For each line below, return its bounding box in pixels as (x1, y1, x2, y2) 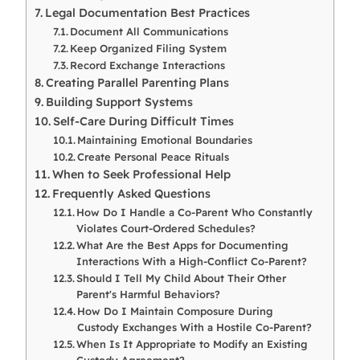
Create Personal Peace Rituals (77, 149, 230, 163)
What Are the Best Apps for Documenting (76, 238, 289, 252)
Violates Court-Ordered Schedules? (76, 221, 256, 235)
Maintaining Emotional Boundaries (77, 133, 253, 146)
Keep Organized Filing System (70, 41, 227, 55)
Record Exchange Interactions (70, 58, 226, 72)
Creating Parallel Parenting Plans (45, 75, 229, 90)
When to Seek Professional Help (51, 166, 231, 182)
